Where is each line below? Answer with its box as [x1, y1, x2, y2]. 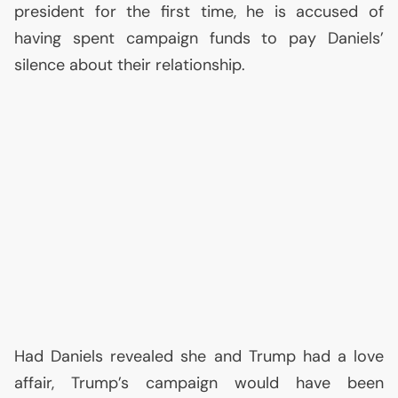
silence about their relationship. [14, 54, 245, 76]
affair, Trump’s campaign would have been [14, 372, 384, 394]
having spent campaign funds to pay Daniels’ [14, 28, 384, 49]
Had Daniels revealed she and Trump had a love [14, 346, 384, 367]
